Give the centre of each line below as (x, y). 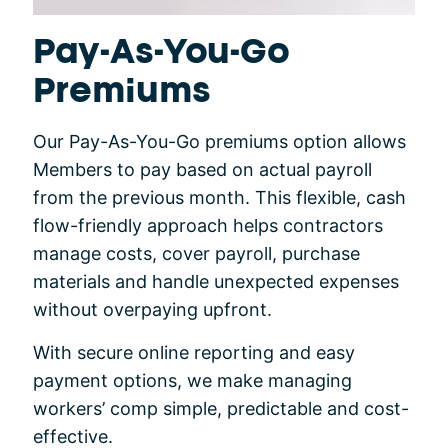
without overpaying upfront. (152, 310)
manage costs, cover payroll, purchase (196, 254)
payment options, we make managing (192, 381)
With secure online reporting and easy (194, 353)
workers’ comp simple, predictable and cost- (221, 409)
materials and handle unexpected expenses (216, 282)
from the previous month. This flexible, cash (219, 198)
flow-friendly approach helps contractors (208, 226)
